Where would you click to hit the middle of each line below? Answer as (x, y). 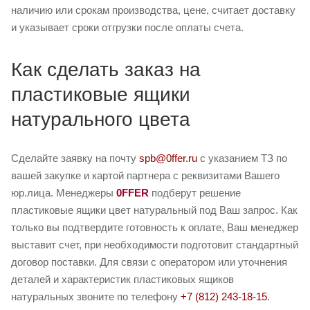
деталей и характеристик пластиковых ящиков (122, 280)
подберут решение (195, 193)
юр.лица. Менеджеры (64, 193)
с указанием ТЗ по (242, 158)
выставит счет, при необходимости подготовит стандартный (155, 245)
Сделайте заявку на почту (75, 158)
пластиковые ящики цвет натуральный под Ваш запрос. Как (154, 210)
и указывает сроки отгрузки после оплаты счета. (127, 28)
